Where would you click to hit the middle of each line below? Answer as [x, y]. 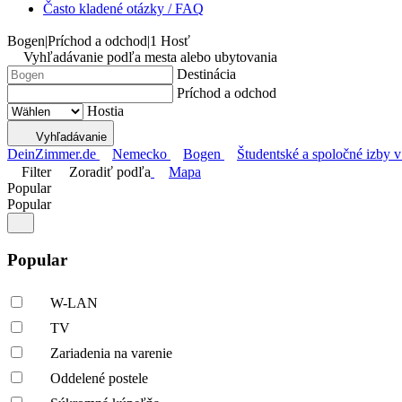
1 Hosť [170, 41]
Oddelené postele [99, 379]
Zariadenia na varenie [111, 354]
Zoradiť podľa [110, 172]
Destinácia [206, 74]
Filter [36, 172]
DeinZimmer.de [52, 154]
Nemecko [140, 154]
